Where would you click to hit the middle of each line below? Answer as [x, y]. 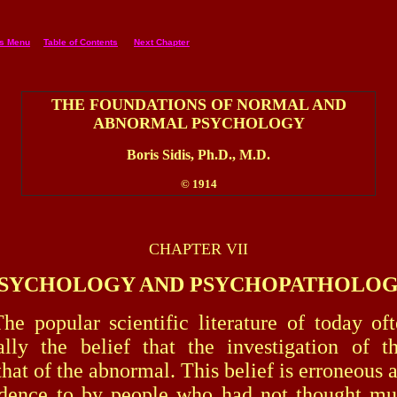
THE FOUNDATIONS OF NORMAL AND [198, 105]
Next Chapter [162, 42]
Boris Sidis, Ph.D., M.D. [198, 155]
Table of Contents [81, 42]
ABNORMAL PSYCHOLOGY [198, 123]
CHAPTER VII [198, 249]
